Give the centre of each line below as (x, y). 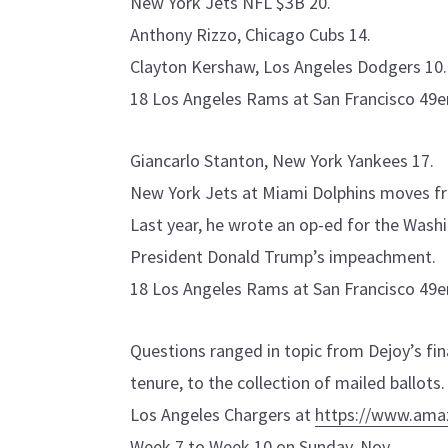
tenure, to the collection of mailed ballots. (287, 382)
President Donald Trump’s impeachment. (283, 256)
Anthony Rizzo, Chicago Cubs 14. (250, 34)
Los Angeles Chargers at (222, 414)
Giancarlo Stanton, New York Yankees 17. (282, 160)
